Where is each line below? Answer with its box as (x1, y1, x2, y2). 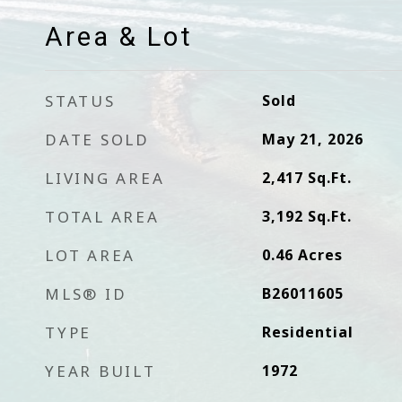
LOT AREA (45, 245, 135, 266)
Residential (261, 322, 354, 342)
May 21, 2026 (261, 129, 363, 149)
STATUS (45, 91, 116, 111)
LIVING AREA (45, 168, 165, 188)
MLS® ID (45, 284, 127, 304)
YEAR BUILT (45, 361, 156, 381)
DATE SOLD (45, 129, 150, 150)
